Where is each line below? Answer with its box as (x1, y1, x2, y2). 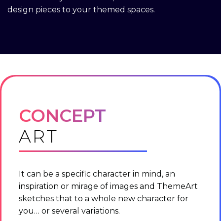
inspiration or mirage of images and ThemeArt (19, 181, 198, 191)
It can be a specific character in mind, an (19, 169, 175, 179)
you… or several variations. (19, 206, 120, 216)
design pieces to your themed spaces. (7, 5, 155, 14)
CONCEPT (19, 105, 106, 126)
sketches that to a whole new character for (19, 193, 188, 203)
